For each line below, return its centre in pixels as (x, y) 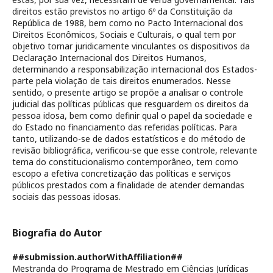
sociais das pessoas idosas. (66, 197)
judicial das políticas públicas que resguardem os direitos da (130, 104)
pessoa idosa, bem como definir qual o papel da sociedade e (132, 115)
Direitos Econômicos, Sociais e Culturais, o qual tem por (124, 34)
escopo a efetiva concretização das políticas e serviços (122, 173)
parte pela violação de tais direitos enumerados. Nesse (122, 81)
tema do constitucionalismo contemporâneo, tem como (125, 162)
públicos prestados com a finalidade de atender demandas (128, 185)
